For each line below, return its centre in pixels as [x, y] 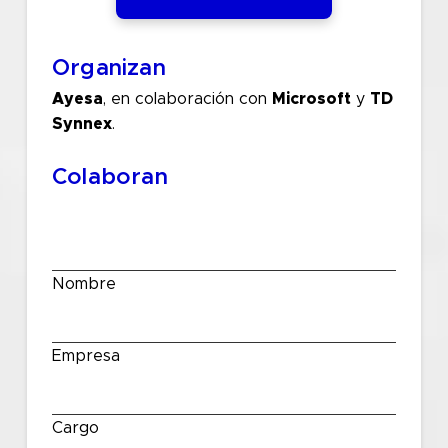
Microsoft [311, 98]
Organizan [108, 69]
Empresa [85, 355]
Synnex [81, 123]
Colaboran [109, 177]
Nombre [83, 283]
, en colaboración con [187, 98]
